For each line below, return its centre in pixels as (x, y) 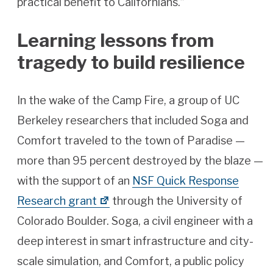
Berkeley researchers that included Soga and (133, 121)
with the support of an (75, 181)
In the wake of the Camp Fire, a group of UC (128, 101)
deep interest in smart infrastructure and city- (135, 241)
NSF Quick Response (186, 181)
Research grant (57, 201)
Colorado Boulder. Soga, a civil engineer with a (135, 221)
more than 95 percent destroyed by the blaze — (140, 161)
